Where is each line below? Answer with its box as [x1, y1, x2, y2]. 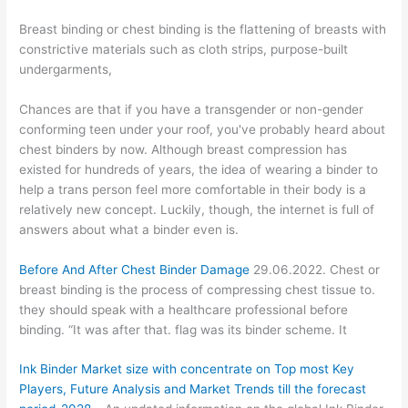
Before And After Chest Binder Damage [19, 261, 250, 277]
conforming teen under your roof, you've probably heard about [19, 121, 386, 137]
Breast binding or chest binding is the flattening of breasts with [19, 21, 387, 36]
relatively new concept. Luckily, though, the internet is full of [19, 201, 375, 217]
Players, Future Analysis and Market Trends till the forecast [19, 382, 367, 397]
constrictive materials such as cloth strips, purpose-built [19, 41, 349, 56]
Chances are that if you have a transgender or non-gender [19, 101, 364, 117]
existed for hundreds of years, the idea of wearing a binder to [19, 161, 379, 177]
